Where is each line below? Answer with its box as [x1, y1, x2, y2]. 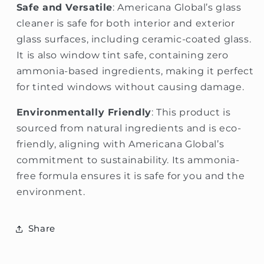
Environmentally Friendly [16, 107, 151, 118]
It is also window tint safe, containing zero [16, 49, 229, 61]
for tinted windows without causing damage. [16, 81, 245, 93]
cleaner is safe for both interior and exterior [16, 18, 235, 29]
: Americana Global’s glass [113, 2, 242, 14]
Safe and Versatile [16, 2, 113, 14]
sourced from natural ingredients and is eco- [16, 123, 242, 134]
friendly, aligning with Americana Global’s [16, 138, 225, 150]
